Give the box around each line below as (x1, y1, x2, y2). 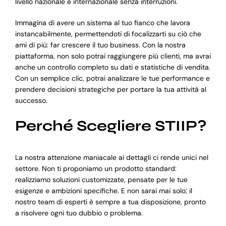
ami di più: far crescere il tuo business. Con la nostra (15, 40, 186, 50)
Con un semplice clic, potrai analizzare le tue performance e (15, 74, 210, 83)
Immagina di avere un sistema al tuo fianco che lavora (15, 18, 190, 28)
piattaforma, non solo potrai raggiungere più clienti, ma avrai (15, 51, 211, 61)
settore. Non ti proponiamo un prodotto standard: (15, 164, 177, 174)
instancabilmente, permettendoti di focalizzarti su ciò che (15, 29, 201, 39)
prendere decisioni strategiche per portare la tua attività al (15, 85, 206, 94)
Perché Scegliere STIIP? (15, 117, 206, 135)
